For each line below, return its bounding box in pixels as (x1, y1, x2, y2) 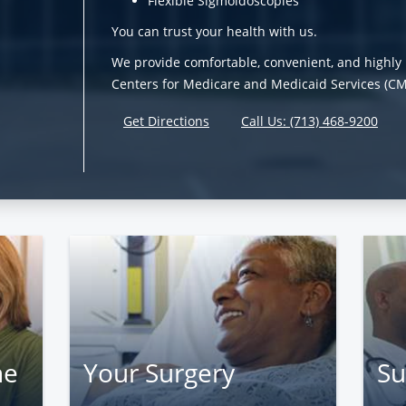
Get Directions (123, 112, 209, 130)
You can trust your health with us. (111, 23, 317, 41)
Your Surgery (83, 355, 236, 391)
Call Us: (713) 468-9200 (241, 112, 378, 130)
